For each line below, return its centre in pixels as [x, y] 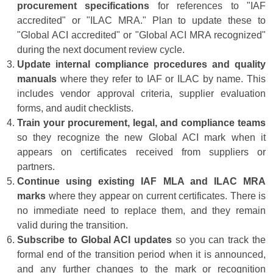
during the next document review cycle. [101, 50]
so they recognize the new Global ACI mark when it [141, 138]
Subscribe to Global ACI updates [95, 240]
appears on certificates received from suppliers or [141, 152]
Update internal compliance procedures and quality [141, 65]
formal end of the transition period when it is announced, [141, 255]
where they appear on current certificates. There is [156, 196]
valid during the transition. [73, 225]
